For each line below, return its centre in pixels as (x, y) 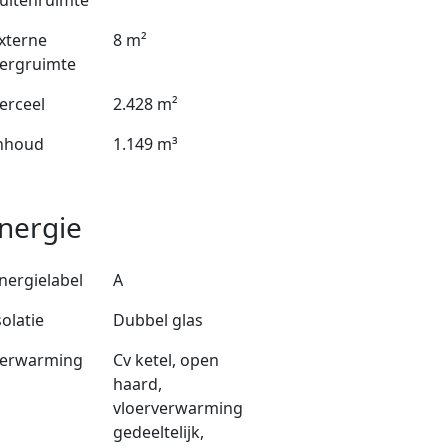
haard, (137, 384)
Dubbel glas (157, 320)
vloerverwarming (177, 408)
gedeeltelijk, (158, 432)
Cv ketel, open (165, 360)
